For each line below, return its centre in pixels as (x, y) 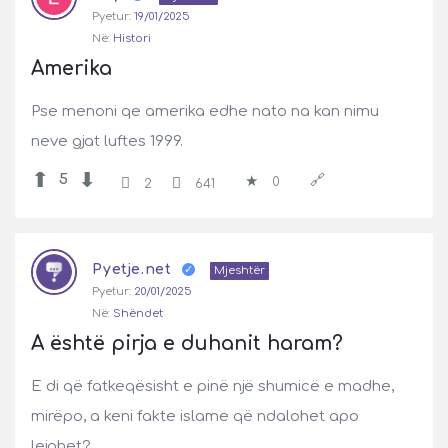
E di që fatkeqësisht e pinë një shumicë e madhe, (212, 386)
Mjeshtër (239, 270)
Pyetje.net (132, 269)
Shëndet (138, 313)
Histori (132, 38)
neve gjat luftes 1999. (107, 141)
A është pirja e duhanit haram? (187, 343)
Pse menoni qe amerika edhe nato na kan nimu (205, 111)
